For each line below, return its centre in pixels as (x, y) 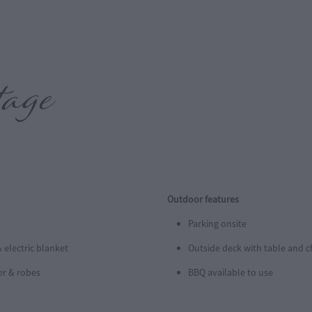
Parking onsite (217, 223)
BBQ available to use (231, 272)
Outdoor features (203, 199)
